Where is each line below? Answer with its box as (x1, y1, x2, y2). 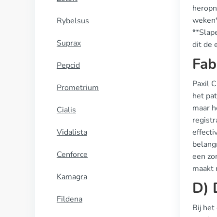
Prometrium (57, 82, 99, 93)
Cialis (57, 105, 76, 115)
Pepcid (57, 60, 80, 71)
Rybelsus (57, 15, 89, 26)
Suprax (57, 38, 81, 48)
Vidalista (57, 127, 87, 138)
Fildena (57, 194, 82, 204)
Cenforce (57, 149, 88, 160)
